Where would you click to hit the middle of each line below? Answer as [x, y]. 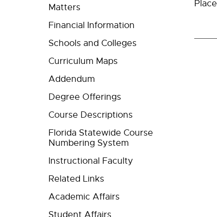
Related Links [76, 179]
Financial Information [92, 25]
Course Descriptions [91, 115]
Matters [64, 7]
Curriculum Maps [83, 61]
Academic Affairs [84, 197]
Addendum [72, 79]
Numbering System [89, 143]
